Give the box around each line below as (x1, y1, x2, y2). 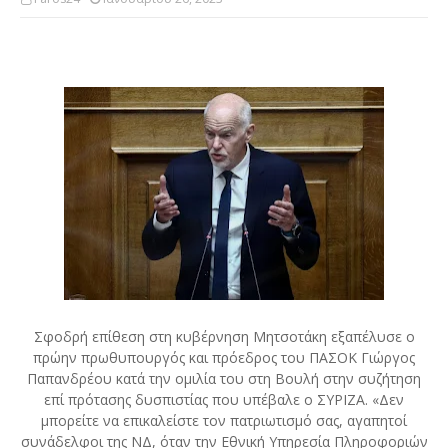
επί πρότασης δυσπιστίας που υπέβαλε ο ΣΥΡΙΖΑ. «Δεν (44, 390, 404, 410)
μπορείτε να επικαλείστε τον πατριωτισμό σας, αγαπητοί (41, 411, 407, 431)
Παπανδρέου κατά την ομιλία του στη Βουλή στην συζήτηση (27, 369, 421, 389)
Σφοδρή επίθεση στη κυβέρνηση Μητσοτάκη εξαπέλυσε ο (33, 327, 415, 347)
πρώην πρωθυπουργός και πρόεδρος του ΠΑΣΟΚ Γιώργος (33, 348, 415, 368)
